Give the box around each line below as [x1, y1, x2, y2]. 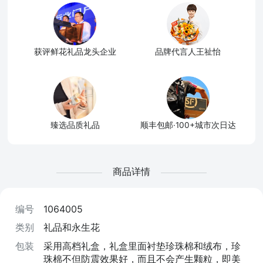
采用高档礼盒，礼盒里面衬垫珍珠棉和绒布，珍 [43, 240, 241, 252]
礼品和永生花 [43, 221, 100, 234]
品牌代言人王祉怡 [155, 46, 221, 56]
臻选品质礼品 [50, 120, 100, 130]
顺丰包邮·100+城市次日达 [140, 120, 236, 130]
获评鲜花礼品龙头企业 [33, 46, 116, 56]
